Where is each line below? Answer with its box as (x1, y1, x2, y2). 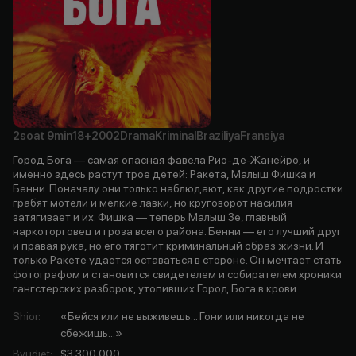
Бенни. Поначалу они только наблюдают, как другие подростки (13, 181, 343, 195)
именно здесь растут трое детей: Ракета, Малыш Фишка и (13, 167, 315, 180)
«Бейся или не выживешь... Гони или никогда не (60, 309, 304, 323)
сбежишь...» (60, 326, 122, 339)
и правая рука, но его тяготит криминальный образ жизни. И (13, 238, 323, 252)
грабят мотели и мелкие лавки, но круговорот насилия (13, 195, 292, 209)
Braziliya (196, 129, 240, 142)
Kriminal (155, 129, 196, 142)
